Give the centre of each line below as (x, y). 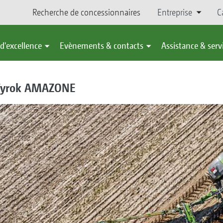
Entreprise (174, 12)
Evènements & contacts (102, 46)
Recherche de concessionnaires (86, 12)
